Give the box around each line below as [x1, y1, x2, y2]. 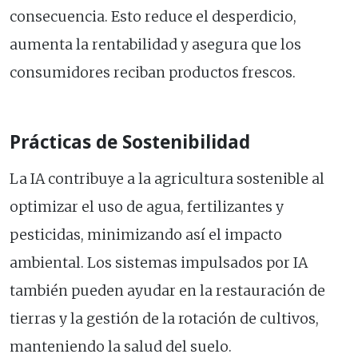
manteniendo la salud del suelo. [10, 338, 232, 356]
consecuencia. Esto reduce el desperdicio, [10, 8, 296, 26]
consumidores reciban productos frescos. [10, 64, 296, 82]
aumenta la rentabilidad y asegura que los [10, 36, 301, 54]
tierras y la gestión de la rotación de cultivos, [10, 310, 319, 328]
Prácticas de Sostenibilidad [10, 129, 250, 155]
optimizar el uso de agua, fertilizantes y [10, 198, 284, 217]
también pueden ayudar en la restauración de [10, 282, 325, 300]
